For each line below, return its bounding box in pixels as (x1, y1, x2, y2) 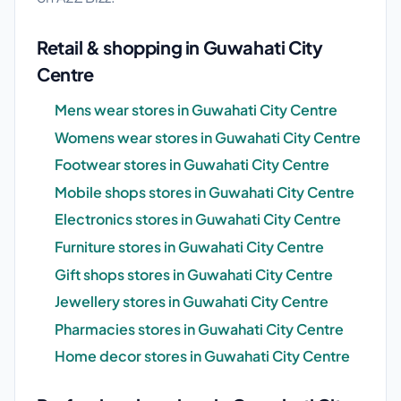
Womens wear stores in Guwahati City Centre (55, 127, 361, 147)
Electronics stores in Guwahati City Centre (55, 209, 341, 229)
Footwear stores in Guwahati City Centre (55, 155, 329, 175)
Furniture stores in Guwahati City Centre (55, 237, 324, 257)
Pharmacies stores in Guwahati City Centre (55, 319, 344, 338)
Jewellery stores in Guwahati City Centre (55, 292, 328, 311)
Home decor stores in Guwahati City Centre (55, 346, 350, 366)
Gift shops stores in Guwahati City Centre (55, 264, 333, 284)
